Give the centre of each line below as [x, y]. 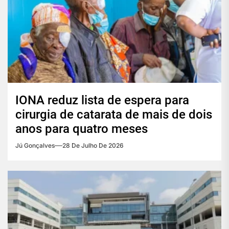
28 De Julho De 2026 [93, 146]
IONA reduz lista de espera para [102, 100]
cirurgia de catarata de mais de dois [114, 115]
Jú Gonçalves [35, 146]
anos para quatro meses [82, 129]
